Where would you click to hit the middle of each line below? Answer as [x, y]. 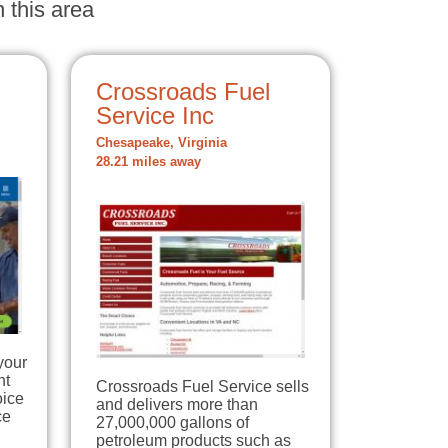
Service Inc [155, 116]
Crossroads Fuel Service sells [202, 387]
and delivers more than [177, 405]
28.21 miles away [148, 162]
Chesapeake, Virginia [161, 143]
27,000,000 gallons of [172, 423]
